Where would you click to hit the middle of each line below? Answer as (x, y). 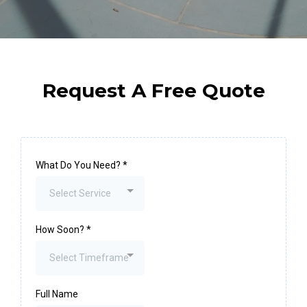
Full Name (57, 294)
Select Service (80, 193)
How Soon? (61, 230)
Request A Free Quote (153, 90)
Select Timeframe (89, 258)
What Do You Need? (79, 165)
